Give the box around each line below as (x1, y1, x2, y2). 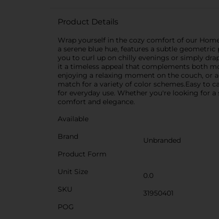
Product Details (58, 17, 118, 26)
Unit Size (58, 167, 88, 176)
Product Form (58, 150, 107, 158)
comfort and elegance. (58, 97, 135, 106)
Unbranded (143, 136, 181, 145)
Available (58, 114, 88, 123)
